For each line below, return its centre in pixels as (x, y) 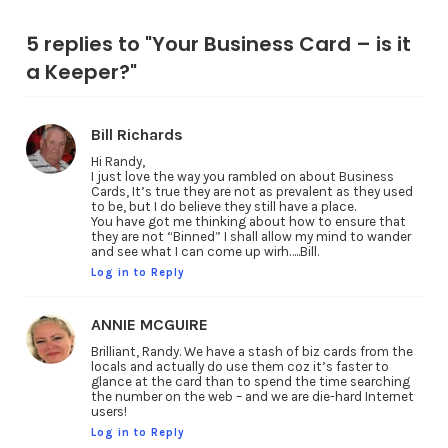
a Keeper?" (81, 72)
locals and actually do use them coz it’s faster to (239, 366)
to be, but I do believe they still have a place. (223, 206)
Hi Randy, (117, 161)
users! (108, 411)
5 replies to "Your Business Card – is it (218, 44)
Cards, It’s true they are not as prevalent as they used (251, 191)
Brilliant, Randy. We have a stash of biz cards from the (251, 351)
